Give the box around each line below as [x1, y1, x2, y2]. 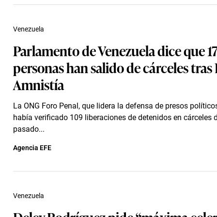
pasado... [13, 124, 45, 134]
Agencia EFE [13, 144, 51, 152]
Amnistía [13, 74, 64, 94]
